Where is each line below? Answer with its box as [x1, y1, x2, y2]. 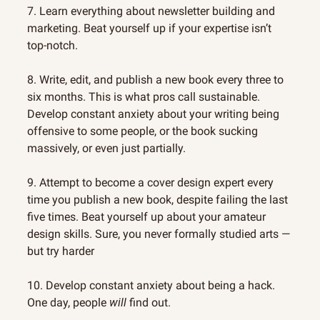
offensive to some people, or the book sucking [27, 124, 258, 139]
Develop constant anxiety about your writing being [27, 107, 279, 121]
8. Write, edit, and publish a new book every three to [27, 73, 284, 87]
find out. [126, 296, 171, 310]
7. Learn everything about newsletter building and [27, 4, 275, 19]
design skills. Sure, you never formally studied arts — [27, 227, 290, 241]
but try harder [27, 244, 94, 259]
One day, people [27, 296, 109, 310]
